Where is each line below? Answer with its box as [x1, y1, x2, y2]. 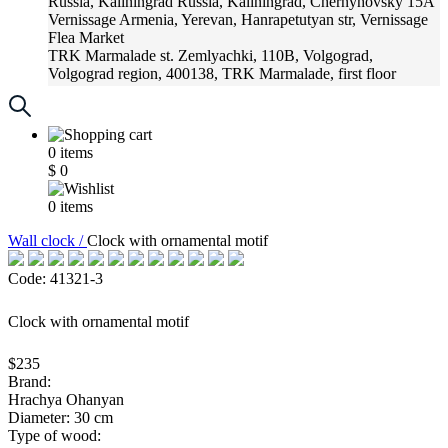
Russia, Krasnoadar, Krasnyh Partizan [175, 83, 414, 100]
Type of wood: [8, 427, 101, 444]
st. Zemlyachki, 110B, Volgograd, [160, 47, 373, 64]
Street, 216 [48, 101, 116, 118]
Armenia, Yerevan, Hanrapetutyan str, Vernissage [119, 11, 428, 28]
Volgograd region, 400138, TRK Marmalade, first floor [48, 65, 396, 82]
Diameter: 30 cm [8, 409, 113, 426]
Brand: [8, 373, 51, 390]
